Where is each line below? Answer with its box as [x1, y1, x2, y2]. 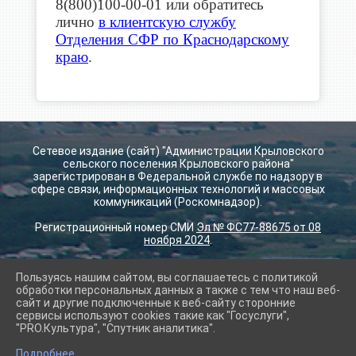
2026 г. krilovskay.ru [35, 283, 135, 296]
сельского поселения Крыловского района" [62, 157, 294, 170]
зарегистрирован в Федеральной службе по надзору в [33, 170, 323, 183]
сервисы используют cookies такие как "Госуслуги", [16, 309, 289, 322]
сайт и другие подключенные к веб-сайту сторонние [16, 296, 296, 309]
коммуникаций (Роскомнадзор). [94, 195, 262, 208]
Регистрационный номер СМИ [35, 221, 196, 234]
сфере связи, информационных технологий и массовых [31, 183, 325, 195]
